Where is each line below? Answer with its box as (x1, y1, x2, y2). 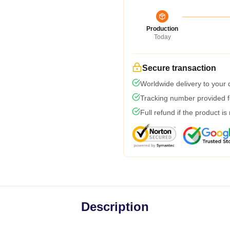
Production (146, 25, 178, 32)
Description (81, 200, 149, 214)
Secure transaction (142, 64, 216, 72)
